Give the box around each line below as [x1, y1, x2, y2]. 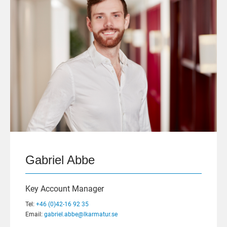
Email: [25, 210, 44, 218]
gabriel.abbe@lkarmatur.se [44, 210, 118, 218]
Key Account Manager [25, 183, 104, 194]
